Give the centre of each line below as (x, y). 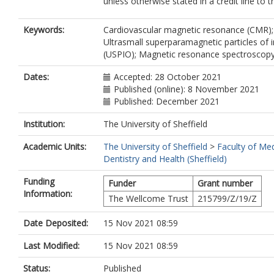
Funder (122, 183)
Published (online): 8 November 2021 (187, 89)
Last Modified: (51, 246)
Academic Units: (55, 146)
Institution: (44, 124)
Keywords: (44, 30)
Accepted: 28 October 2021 (168, 77)
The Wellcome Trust (148, 198)
